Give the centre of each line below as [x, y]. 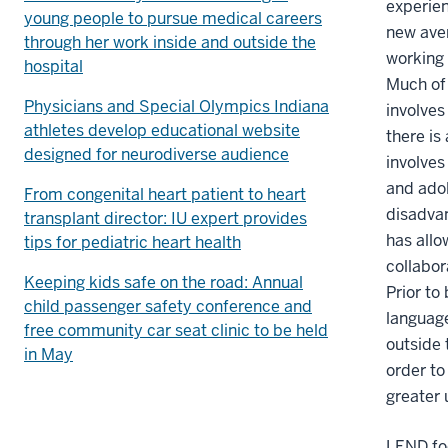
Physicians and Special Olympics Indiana [176, 106]
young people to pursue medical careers [173, 18]
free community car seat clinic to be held [176, 330]
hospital [53, 66]
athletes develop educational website [162, 130]
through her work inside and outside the [170, 42]
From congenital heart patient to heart [165, 194]
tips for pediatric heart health [132, 242]
